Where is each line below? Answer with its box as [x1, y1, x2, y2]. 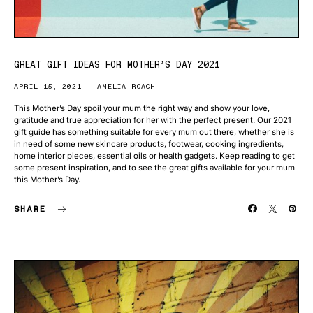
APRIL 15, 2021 [14, 82, 82, 91]
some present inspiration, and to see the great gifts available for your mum [14, 163, 295, 173]
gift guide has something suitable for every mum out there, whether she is [14, 127, 294, 137]
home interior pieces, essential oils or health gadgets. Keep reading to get [14, 151, 295, 161]
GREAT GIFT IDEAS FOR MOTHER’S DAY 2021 [14, 59, 220, 70]
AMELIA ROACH [97, 82, 156, 91]
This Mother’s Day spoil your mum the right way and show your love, [14, 103, 270, 113]
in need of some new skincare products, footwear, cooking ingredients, [14, 139, 284, 149]
